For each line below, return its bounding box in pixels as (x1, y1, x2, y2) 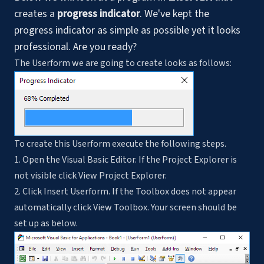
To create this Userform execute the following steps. (14, 137, 226, 150)
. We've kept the (140, 6, 209, 21)
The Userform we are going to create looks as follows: (14, 56, 232, 70)
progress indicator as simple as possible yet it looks (14, 22, 240, 38)
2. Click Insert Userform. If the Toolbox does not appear (14, 184, 236, 198)
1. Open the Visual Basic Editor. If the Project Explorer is (14, 153, 237, 166)
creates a (14, 6, 57, 21)
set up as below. (14, 216, 78, 230)
